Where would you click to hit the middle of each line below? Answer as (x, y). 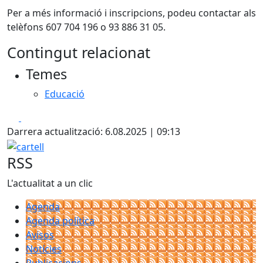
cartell (20, 145)
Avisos (40, 235)
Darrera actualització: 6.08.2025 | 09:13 (94, 131)
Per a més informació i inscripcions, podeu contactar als (131, 13)
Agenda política (60, 220)
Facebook (42, 117)
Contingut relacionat (79, 52)
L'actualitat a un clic (50, 183)
